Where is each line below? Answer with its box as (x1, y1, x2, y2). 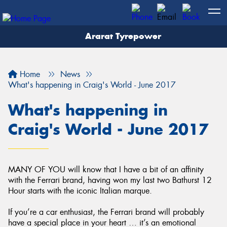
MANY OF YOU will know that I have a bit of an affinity (8, 164, 204, 175)
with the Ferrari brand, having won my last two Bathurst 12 (8, 175, 212, 185)
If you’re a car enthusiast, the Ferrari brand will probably (8, 207, 204, 217)
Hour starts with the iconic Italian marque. (8, 185, 152, 196)
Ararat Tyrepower (82, 30, 161, 42)
